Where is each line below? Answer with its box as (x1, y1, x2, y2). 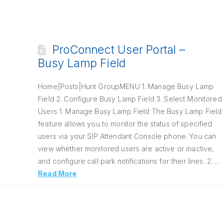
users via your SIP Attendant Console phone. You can (38, 132, 217, 140)
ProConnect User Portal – (52, 43, 185, 57)
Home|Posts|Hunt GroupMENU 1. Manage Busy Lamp (38, 82, 214, 91)
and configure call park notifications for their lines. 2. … (38, 157, 221, 165)
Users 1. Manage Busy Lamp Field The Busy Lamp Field (38, 107, 222, 115)
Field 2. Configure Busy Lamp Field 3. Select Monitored (38, 95, 222, 103)
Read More (38, 169, 77, 178)
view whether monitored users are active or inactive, (38, 144, 215, 153)
